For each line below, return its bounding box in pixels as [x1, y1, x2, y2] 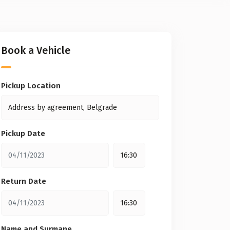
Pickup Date [1, 129, 45, 138]
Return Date [1, 177, 46, 186]
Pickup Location [1, 81, 61, 90]
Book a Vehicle [1, 44, 70, 56]
